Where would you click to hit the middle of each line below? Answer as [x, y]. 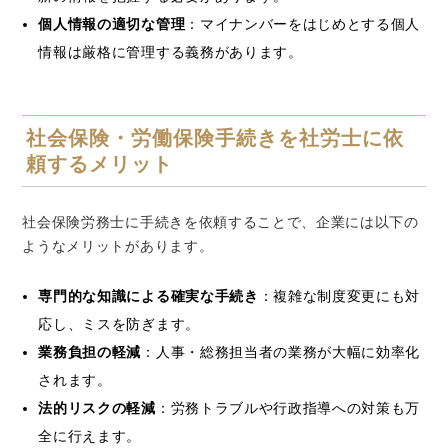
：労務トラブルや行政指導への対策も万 [288, 408]
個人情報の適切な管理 [112, 24]
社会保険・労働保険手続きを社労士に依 [215, 137]
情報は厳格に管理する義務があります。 [170, 52]
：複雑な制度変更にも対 [339, 296]
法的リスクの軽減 [97, 408]
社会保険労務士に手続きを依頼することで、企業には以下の [220, 222]
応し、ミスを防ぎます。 [119, 324]
